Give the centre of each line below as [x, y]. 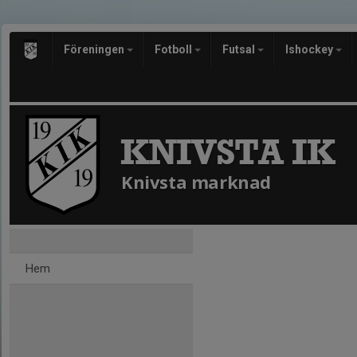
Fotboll [175, 49]
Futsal [240, 49]
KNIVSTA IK [228, 152]
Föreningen [95, 49]
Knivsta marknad [196, 182]
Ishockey [310, 49]
